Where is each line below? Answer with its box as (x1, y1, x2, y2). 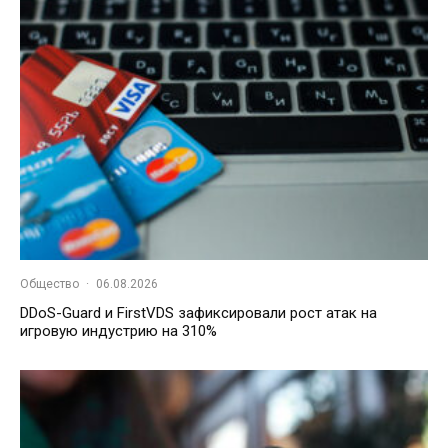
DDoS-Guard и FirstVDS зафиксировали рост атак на (20, 303, 377, 322)
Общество (20, 276, 79, 291)
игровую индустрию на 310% (20, 321, 217, 340)
